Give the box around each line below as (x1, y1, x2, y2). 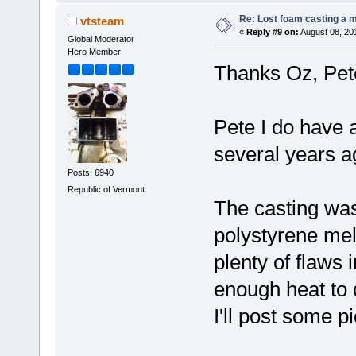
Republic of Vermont (67, 184, 145, 195)
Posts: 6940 (67, 167, 114, 177)
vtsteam (80, 14, 125, 29)
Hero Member (67, 47, 121, 57)
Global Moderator (67, 34, 134, 44)
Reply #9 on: (246, 27, 299, 37)
